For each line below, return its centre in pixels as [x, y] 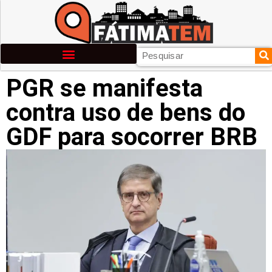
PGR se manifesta [104, 88]
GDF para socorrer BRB [132, 137]
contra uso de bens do [126, 113]
